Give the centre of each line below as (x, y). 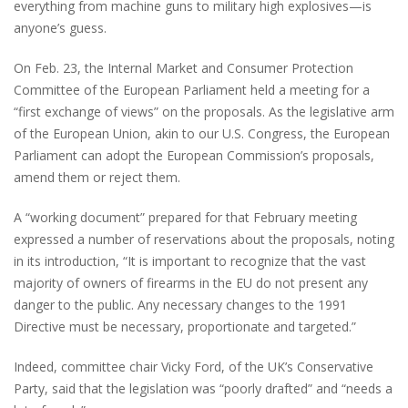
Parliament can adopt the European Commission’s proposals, (194, 155)
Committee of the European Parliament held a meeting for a (192, 89)
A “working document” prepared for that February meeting (185, 217)
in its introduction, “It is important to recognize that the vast (190, 260)
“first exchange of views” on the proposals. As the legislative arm (204, 111)
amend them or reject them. (97, 177)
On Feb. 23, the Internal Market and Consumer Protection (184, 67)
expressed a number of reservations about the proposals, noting (204, 239)
